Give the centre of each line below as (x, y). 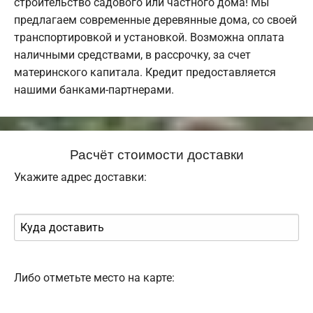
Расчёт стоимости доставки (156, 153)
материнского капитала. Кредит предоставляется (145, 72)
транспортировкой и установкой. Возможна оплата (149, 37)
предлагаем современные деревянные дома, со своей (155, 20)
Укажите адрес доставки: (80, 177)
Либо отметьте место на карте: (94, 277)
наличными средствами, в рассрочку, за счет (132, 54)
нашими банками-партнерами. (94, 89)
